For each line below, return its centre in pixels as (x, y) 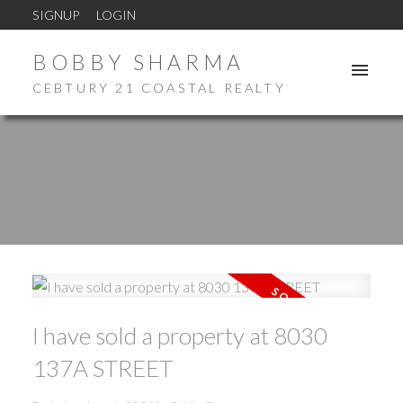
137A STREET (102, 368)
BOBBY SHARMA (138, 62)
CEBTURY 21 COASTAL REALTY (159, 87)
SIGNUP (55, 14)
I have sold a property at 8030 (179, 336)
